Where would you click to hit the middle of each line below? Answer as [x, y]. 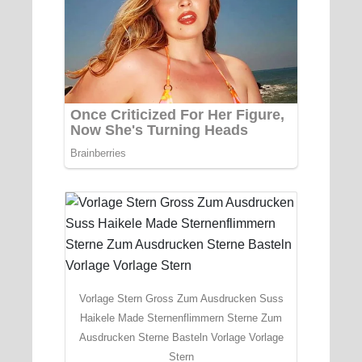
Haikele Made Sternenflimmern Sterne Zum [181, 318]
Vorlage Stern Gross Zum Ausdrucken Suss [181, 298]
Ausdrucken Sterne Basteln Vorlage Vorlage [181, 337]
